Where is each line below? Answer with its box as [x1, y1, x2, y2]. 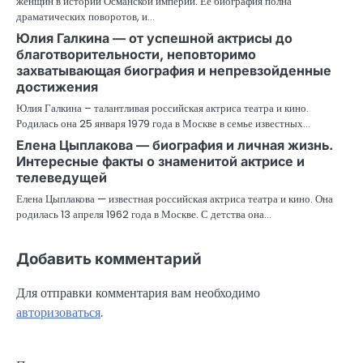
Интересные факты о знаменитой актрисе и [16, 153, 305, 170]
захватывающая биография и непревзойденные [16, 62, 331, 79]
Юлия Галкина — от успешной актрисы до [16, 30, 293, 47]
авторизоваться [16, 303, 100, 322]
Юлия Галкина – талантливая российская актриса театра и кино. [16, 100, 309, 117]
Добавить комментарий [16, 250, 202, 269]
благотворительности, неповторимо [16, 46, 256, 63]
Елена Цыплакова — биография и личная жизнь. [16, 137, 333, 154]
